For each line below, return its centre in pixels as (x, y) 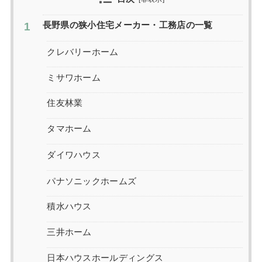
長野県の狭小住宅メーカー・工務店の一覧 (127, 25)
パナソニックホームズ (92, 181)
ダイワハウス (74, 155)
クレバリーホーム (83, 51)
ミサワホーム (74, 77)
